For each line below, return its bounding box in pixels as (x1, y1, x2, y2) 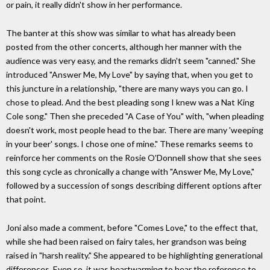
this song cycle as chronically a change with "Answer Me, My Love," (6, 166, 254, 177)
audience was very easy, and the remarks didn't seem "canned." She (6, 55, 256, 66)
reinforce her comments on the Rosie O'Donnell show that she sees (6, 152, 262, 163)
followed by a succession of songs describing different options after (6, 180, 262, 190)
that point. (6, 193, 46, 204)
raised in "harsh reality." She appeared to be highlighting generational (6, 250, 263, 260)
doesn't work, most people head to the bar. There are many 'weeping (6, 124, 263, 135)
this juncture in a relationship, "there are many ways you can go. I (6, 83, 248, 93)
